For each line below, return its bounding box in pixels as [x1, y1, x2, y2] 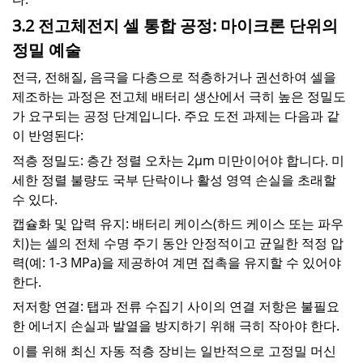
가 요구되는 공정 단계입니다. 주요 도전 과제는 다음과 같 [12, 107, 340, 126]
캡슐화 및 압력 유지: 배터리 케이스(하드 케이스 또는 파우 [12, 215, 344, 233]
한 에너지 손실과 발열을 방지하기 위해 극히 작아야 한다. [12, 317, 340, 335]
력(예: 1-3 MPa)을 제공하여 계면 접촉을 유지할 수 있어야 [12, 254, 341, 272]
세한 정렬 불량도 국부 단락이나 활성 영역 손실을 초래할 [12, 170, 336, 189]
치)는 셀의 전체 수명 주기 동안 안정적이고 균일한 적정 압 [12, 234, 344, 253]
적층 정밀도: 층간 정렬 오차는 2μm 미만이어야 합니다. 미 [12, 151, 344, 169]
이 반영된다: [12, 126, 83, 145]
